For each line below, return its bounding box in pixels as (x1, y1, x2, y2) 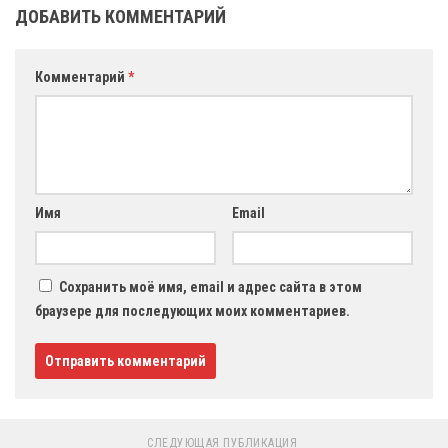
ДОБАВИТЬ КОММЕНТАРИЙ (15, 6, 226, 28)
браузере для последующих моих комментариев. (35, 303, 350, 320)
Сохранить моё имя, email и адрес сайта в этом (59, 279, 362, 296)
